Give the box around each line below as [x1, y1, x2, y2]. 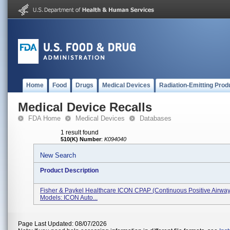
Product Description [40, 167, 99, 174]
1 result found [61, 129, 99, 136]
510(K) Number [61, 136, 101, 142]
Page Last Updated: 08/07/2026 [18, 220, 107, 227]
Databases [140, 114, 171, 122]
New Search [40, 151, 76, 159]
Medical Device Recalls [18, 100, 152, 114]
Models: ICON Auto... [40, 194, 98, 201]
